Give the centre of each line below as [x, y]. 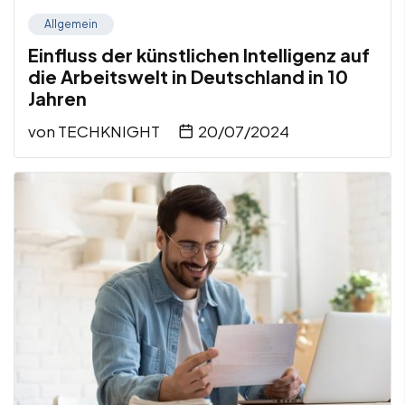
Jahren [57, 98]
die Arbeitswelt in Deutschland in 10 [188, 76]
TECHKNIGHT [109, 131]
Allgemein [71, 24]
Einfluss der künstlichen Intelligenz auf [199, 54]
